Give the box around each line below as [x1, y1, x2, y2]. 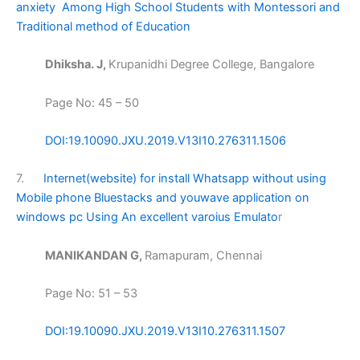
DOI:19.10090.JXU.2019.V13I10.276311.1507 [45, 324, 285, 339]
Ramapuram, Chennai [145, 247, 262, 263]
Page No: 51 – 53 [16, 285, 137, 301]
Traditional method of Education [16, 18, 190, 34]
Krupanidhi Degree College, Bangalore [108, 57, 317, 72]
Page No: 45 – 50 [16, 95, 139, 110]
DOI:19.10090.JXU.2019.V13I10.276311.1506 [45, 133, 286, 148]
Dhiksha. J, [45, 57, 108, 72]
